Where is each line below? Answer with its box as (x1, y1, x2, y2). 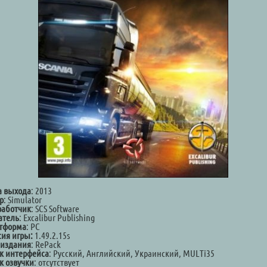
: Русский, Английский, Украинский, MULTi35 (49, 248, 215, 259)
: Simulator (4, 194, 42, 205)
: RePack (31, 239, 61, 250)
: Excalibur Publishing (19, 212, 95, 223)
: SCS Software (31, 203, 79, 214)
